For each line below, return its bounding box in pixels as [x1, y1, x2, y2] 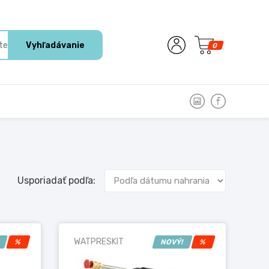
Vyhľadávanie [26, 40, 85, 50]
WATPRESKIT [74, 237, 124, 247]
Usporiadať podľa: [17, 175, 95, 186]
